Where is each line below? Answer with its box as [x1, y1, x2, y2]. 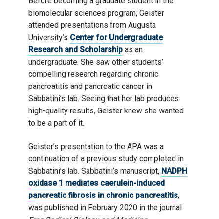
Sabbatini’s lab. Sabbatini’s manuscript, [28, 166, 161, 175]
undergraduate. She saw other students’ [28, 57, 163, 66]
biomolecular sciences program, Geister [28, 8, 164, 18]
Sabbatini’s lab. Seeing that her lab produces [28, 93, 179, 103]
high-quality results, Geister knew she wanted [28, 106, 184, 115]
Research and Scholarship [28, 44, 123, 54]
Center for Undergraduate [70, 32, 163, 42]
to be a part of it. [28, 118, 84, 128]
